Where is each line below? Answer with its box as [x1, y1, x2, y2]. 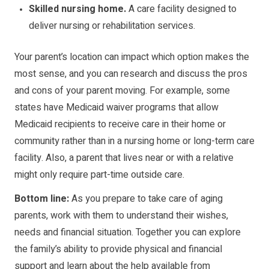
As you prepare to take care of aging [69, 192, 223, 207]
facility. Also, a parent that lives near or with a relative [14, 151, 234, 166]
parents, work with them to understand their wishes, [14, 208, 228, 223]
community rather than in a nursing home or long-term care [14, 134, 255, 149]
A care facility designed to [126, 2, 237, 17]
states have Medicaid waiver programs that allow [14, 100, 219, 115]
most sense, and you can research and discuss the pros [14, 67, 247, 82]
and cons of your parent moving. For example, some [14, 83, 230, 98]
